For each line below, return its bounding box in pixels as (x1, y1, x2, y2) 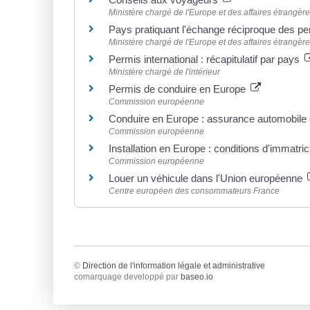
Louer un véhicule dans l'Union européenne (109, 172, 305, 185)
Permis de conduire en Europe (109, 83, 248, 95)
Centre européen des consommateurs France (109, 186, 280, 197)
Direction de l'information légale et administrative (82, 260, 265, 271)
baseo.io (181, 271, 213, 282)
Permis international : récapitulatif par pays (109, 53, 302, 66)
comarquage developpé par (74, 271, 181, 282)
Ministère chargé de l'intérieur (109, 67, 220, 77)
